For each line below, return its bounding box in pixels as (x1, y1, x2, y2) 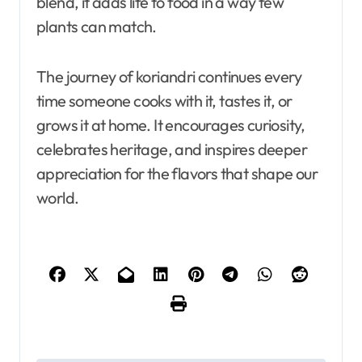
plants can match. (36, 16, 157, 37)
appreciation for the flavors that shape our (36, 163, 318, 184)
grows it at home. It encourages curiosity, (36, 115, 305, 136)
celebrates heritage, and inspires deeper (36, 139, 307, 160)
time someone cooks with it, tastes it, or (36, 90, 293, 112)
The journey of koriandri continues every (36, 66, 301, 87)
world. (36, 187, 79, 208)
